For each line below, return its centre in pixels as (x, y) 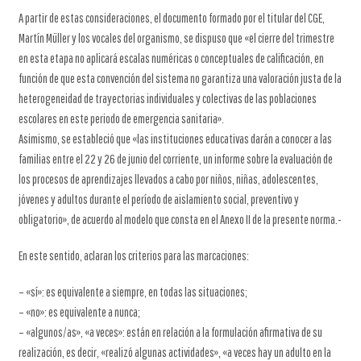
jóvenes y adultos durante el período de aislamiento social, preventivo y (158, 199)
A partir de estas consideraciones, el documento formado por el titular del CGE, (171, 18)
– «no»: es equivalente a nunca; (79, 312)
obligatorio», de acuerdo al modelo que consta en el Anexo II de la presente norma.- (180, 219)
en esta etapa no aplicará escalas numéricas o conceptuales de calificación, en (171, 58)
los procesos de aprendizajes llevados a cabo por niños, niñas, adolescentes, (168, 179)
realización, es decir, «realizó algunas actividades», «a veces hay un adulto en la (174, 352)
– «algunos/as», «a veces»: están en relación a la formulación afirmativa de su (170, 332)
